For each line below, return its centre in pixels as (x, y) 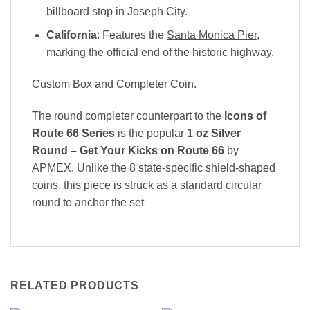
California (71, 35)
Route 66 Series (73, 133)
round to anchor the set (88, 202)
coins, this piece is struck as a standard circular (147, 185)
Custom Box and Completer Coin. (114, 84)
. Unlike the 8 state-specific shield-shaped (173, 167)
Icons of (245, 116)
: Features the (131, 35)
